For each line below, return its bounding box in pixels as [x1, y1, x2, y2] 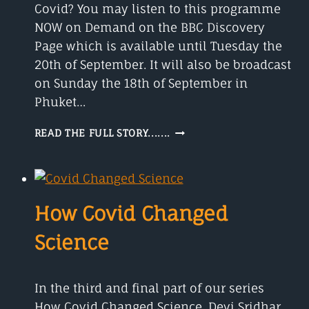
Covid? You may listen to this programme [34, 1, 281, 17]
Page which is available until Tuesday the [34, 39, 282, 54]
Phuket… [34, 94, 86, 110]
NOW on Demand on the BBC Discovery [34, 20, 265, 35]
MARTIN [170, 181, 212, 193]
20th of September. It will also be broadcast [34, 57, 291, 72]
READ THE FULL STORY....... [34, 128, 171, 139]
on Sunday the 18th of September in [34, 76, 248, 91]
